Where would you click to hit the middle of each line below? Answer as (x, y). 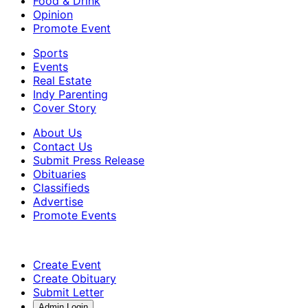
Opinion (53, 14)
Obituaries (59, 174)
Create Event (67, 264)
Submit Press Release (89, 160)
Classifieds (61, 187)
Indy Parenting (70, 94)
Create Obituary (75, 278)
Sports (51, 53)
